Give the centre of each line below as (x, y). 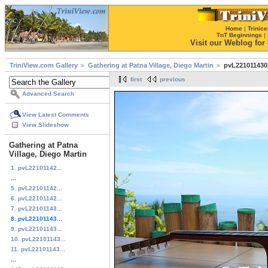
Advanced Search (48, 94)
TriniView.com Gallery (44, 66)
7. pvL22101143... (36, 208)
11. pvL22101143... (38, 249)
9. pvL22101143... (36, 229)
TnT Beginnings (239, 35)
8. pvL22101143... (36, 218)
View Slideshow (45, 125)
